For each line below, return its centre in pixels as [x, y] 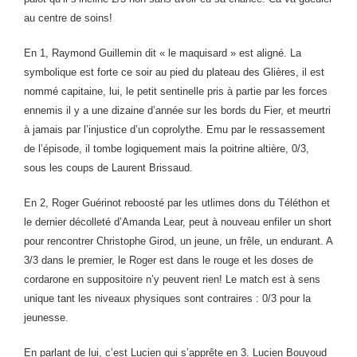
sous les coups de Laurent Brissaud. [112, 168]
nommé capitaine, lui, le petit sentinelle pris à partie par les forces [176, 91]
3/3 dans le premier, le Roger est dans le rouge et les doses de [169, 260]
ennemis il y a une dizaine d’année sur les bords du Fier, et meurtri [177, 110]
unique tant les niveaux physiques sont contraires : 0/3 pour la [167, 298]
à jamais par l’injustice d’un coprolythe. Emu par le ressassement [175, 129]
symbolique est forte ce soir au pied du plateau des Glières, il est [174, 72]
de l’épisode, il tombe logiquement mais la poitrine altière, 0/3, [167, 149]
